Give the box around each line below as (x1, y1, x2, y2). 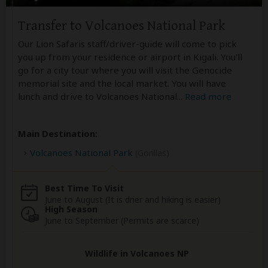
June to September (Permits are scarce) (45, 214, 199, 226)
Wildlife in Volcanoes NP (85, 247, 189, 259)
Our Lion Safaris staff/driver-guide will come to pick (18, 37, 237, 50)
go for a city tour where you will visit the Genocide (18, 63, 232, 76)
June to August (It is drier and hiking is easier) (45, 193, 221, 205)
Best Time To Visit (45, 182, 124, 194)
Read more (185, 90, 232, 102)
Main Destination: (18, 127, 98, 139)
